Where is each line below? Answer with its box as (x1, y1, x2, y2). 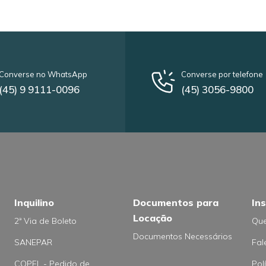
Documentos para (133, 197, 218, 208)
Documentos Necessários (133, 231, 232, 242)
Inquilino (14, 197, 54, 208)
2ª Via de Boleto (14, 216, 77, 226)
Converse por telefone (180, 69, 263, 79)
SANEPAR (14, 237, 52, 248)
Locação (133, 212, 172, 224)
